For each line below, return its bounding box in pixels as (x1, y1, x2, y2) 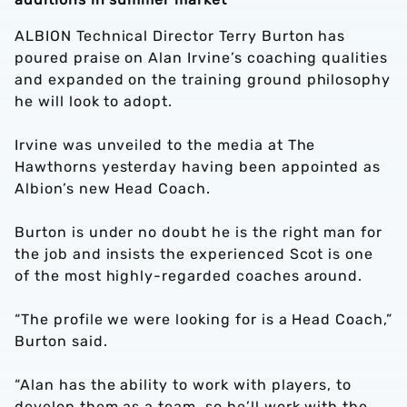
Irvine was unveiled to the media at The (15, 136, 316, 154)
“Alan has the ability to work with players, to (15, 376, 352, 393)
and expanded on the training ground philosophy (15, 71, 392, 88)
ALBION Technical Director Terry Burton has (15, 27, 346, 45)
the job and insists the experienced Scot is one (15, 245, 374, 263)
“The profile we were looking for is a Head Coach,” (15, 311, 392, 328)
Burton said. (15, 333, 108, 350)
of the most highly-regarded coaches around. (15, 267, 368, 284)
